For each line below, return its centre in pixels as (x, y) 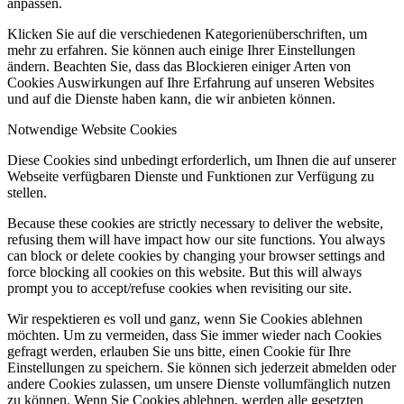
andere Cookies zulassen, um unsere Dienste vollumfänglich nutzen (199, 383)
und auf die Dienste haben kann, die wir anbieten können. (171, 98)
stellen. (27, 192)
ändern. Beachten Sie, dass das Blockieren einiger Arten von (179, 66)
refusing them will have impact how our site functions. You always (196, 239)
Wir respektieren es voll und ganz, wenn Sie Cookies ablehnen (185, 318)
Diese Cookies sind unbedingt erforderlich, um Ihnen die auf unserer (202, 160)
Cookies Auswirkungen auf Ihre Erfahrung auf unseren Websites (191, 82)
